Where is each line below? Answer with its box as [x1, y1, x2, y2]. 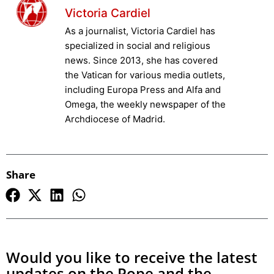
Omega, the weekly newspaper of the [64, 98, 226, 110]
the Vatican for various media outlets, [64, 68, 225, 81]
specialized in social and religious [64, 39, 210, 51]
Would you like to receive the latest [6, 247, 257, 268]
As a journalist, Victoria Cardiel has [64, 24, 215, 37]
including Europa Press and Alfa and [64, 83, 221, 95]
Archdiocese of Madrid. [64, 113, 165, 125]
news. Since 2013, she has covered [64, 54, 218, 66]
